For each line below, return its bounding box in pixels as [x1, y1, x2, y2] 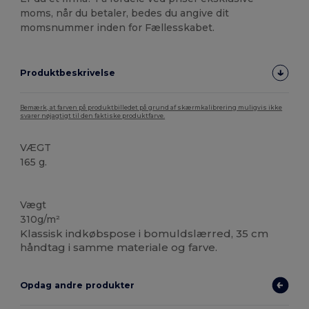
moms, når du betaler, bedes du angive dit [20, 6, 230, 19]
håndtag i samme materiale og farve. [20, 240, 218, 254]
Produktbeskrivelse [20, 67, 116, 78]
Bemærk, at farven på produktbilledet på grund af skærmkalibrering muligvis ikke [20, 103, 283, 111]
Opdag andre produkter [20, 279, 135, 290]
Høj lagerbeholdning [24, 179, 103, 189]
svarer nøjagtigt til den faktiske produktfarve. [20, 112, 166, 119]
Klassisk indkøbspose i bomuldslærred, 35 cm [20, 226, 269, 240]
